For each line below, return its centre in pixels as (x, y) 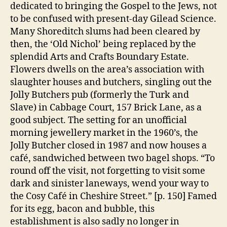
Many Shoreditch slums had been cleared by (105, 31)
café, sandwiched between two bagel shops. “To (112, 158)
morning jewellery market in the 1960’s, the (104, 133)
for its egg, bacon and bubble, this (82, 209)
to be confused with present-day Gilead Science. (113, 19)
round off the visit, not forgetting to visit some (108, 171)
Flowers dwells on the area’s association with (107, 69)
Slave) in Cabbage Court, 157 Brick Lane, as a (106, 107)
